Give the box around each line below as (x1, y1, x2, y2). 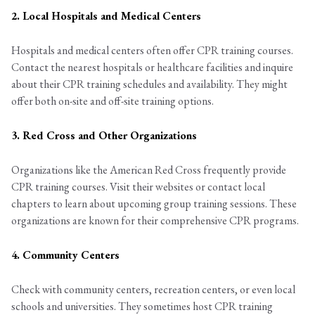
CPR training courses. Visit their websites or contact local (11, 179, 265, 195)
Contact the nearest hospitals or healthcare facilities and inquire (11, 60, 293, 75)
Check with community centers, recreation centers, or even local (11, 282, 295, 297)
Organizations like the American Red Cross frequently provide (11, 162, 286, 178)
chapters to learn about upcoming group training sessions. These (11, 196, 297, 212)
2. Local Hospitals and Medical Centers (11, 8, 201, 24)
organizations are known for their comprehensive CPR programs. (11, 213, 299, 229)
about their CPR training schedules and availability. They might (11, 77, 288, 92)
